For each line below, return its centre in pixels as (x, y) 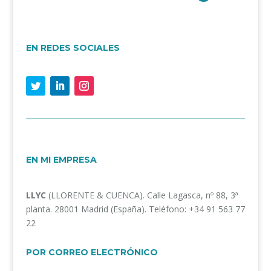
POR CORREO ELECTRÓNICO (92, 252)
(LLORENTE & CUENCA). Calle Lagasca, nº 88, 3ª (143, 195)
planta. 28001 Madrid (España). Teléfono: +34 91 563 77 (135, 209)
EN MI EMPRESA (61, 159)
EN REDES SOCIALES (73, 47)
